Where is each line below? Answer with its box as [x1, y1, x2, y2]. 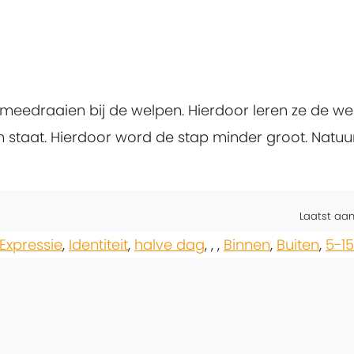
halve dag [134, 235, 205, 255]
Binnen [224, 235, 270, 255]
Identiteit [69, 235, 128, 255]
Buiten [277, 235, 319, 255]
